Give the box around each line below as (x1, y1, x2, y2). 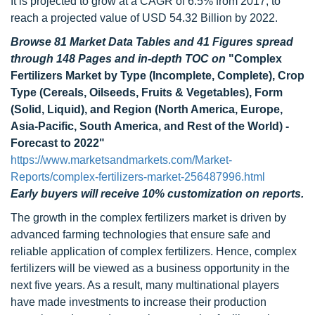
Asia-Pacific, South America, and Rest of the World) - (11, 120, 289, 132)
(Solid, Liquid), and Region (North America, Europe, (11, 103, 283, 115)
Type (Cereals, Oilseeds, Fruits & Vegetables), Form (11, 86, 283, 98)
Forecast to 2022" (11, 137, 105, 149)
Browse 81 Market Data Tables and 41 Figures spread (11, 36, 293, 48)
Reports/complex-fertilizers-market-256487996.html (11, 171, 265, 183)
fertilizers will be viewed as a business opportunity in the (11, 262, 290, 274)
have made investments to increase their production (11, 296, 266, 308)
